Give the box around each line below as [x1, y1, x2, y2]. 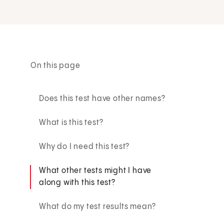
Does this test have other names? [39, 94, 165, 103]
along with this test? [39, 178, 115, 187]
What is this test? [39, 118, 103, 127]
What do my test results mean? [39, 202, 156, 211]
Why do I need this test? [39, 142, 130, 151]
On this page [30, 61, 80, 70]
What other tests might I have [39, 166, 152, 175]
